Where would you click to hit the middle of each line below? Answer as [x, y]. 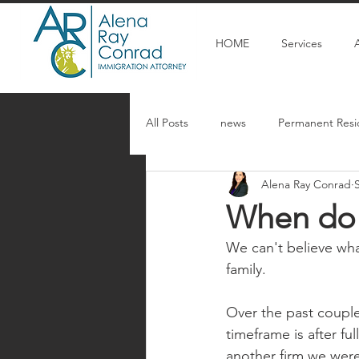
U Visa [328, 186]
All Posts [167, 122]
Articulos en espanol [229, 186]
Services [302, 43]
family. [248, 269]
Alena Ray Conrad [306, 184]
